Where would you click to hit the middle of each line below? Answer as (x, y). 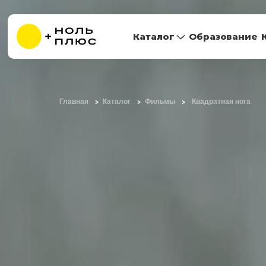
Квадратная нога (221, 102)
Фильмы (160, 102)
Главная (74, 102)
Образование (223, 36)
